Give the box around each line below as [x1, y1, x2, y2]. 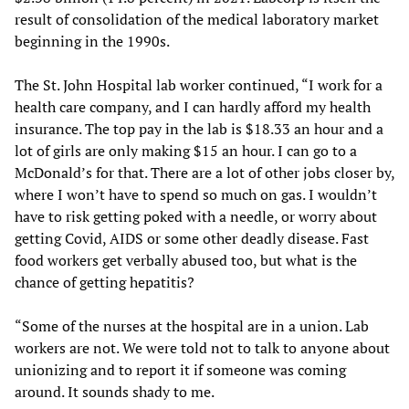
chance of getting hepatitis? [15, 271, 202, 292]
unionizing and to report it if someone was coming [15, 359, 346, 380]
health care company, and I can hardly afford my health [15, 96, 371, 117]
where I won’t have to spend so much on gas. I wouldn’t [15, 184, 377, 204]
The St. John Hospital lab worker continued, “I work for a [15, 74, 383, 95]
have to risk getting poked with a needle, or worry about [15, 205, 377, 226]
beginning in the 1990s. [15, 30, 170, 51]
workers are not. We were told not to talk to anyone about [15, 337, 390, 358]
